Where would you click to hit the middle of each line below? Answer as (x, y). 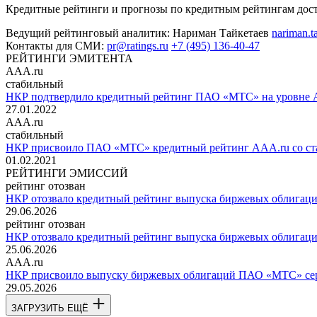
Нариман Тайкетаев (221, 33)
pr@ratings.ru (138, 46)
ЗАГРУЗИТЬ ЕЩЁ (50, 309)
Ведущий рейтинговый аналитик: (88, 33)
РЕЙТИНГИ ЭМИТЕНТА (69, 59)
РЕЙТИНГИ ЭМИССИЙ (67, 173)
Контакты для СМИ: (55, 46)
